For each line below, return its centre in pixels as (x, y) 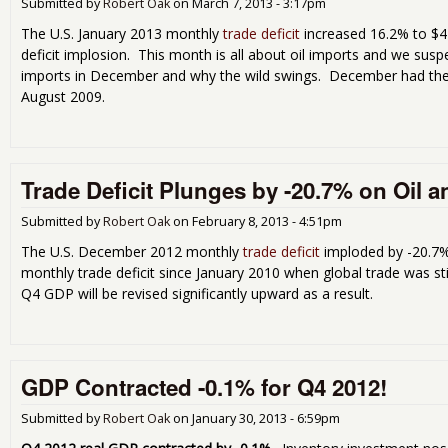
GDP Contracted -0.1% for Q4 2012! (204, 387)
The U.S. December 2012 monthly (132, 251)
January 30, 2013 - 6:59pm (266, 419)
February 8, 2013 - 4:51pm (267, 221)
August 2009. (63, 96)
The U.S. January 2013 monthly (122, 33)
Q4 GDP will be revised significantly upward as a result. (197, 293)
